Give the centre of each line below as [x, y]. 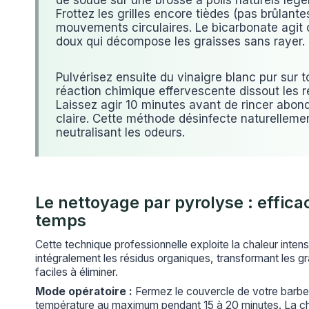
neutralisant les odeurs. [120, 133]
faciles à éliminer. [77, 272]
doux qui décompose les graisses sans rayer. [180, 42]
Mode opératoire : [84, 291]
